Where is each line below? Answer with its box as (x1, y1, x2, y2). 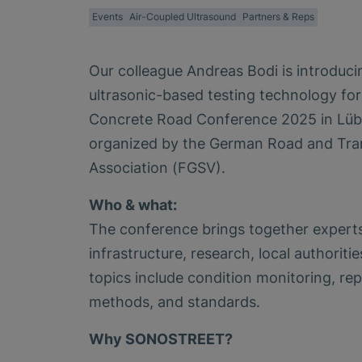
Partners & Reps (242, 11, 314, 23)
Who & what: (89, 196, 177, 213)
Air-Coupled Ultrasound (129, 11, 236, 23)
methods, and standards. (89, 293, 260, 310)
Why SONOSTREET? (89, 330, 233, 347)
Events (92, 11, 123, 23)
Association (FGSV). (89, 158, 225, 176)
